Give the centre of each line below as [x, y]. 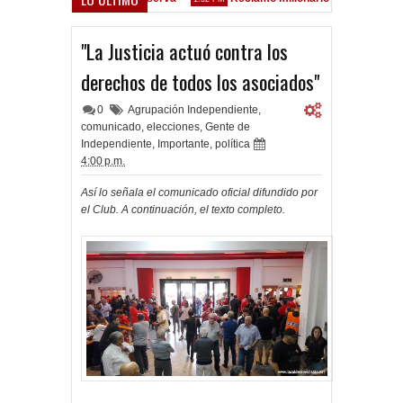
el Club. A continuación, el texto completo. [183, 210]
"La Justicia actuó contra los [184, 51]
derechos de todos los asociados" [200, 82]
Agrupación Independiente [193, 110]
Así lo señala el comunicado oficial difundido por [199, 193]
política [233, 144]
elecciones [173, 127]
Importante [184, 144]
